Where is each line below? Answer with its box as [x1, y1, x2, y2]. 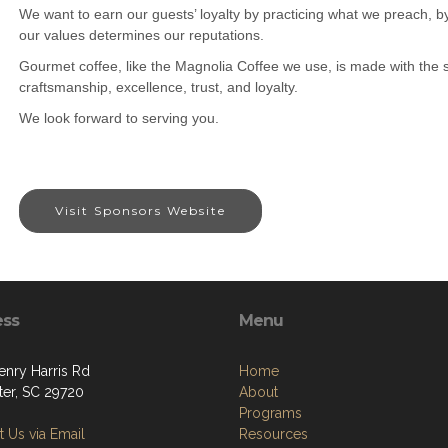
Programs [239, 405, 302, 421]
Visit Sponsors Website [55, 203, 226, 218]
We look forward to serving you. [19, 110, 219, 126]
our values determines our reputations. [19, 27, 264, 43]
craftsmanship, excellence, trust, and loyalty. [19, 79, 298, 95]
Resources [239, 426, 308, 442]
